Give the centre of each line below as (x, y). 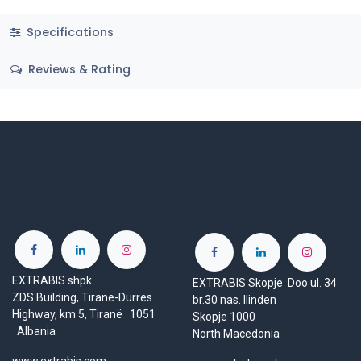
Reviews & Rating (77, 70)
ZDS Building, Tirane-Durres (82, 297)
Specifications (68, 32)
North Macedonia (236, 333)
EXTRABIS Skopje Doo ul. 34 (265, 282)
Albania (34, 331)
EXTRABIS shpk (53, 280)
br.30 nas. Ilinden (241, 299)
